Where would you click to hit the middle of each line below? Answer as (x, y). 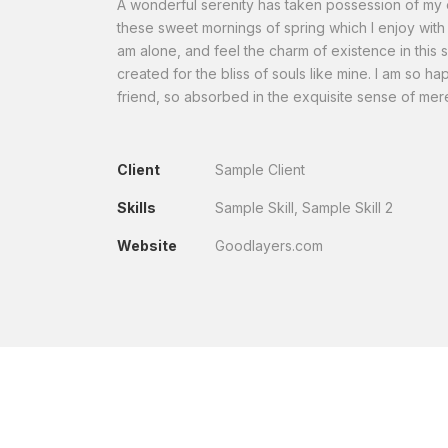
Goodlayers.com (269, 245)
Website (147, 245)
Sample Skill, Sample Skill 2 (304, 207)
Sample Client (260, 169)
